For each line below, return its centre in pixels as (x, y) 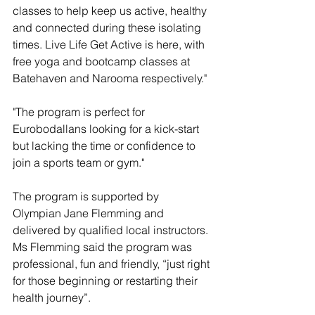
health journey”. (52, 297)
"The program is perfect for (80, 112)
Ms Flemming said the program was (104, 247)
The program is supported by (87, 196)
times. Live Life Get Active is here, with (110, 44)
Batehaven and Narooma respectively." (110, 78)
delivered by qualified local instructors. (112, 230)
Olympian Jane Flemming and (90, 213)
